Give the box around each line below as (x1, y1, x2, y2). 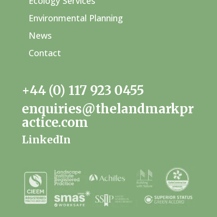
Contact (28, 47, 61, 59)
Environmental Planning (28, 12, 123, 24)
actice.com (21, 114, 88, 131)
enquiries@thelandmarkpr (21, 101, 194, 117)
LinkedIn (21, 133, 71, 147)
